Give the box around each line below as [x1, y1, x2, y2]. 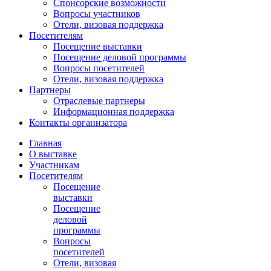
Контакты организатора [29, 117, 127, 128]
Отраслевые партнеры [53, 96, 145, 106]
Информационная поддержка [53, 106, 174, 117]
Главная [29, 138, 62, 149]
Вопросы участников [53, 8, 140, 19]
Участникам [29, 160, 79, 171]
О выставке [29, 149, 77, 160]
